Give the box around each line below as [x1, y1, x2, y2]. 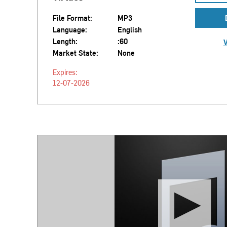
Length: [52, 36, 78, 46]
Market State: [52, 48, 98, 58]
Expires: [52, 67, 77, 77]
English [117, 25, 142, 34]
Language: [52, 25, 87, 34]
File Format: [52, 13, 92, 23]
